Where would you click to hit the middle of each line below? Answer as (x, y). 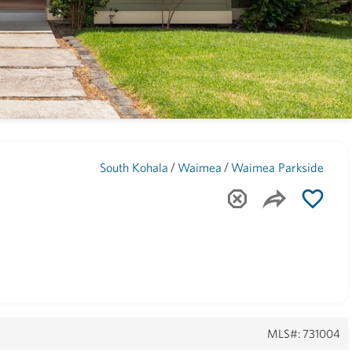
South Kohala (134, 167)
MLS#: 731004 (304, 334)
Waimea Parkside (278, 167)
